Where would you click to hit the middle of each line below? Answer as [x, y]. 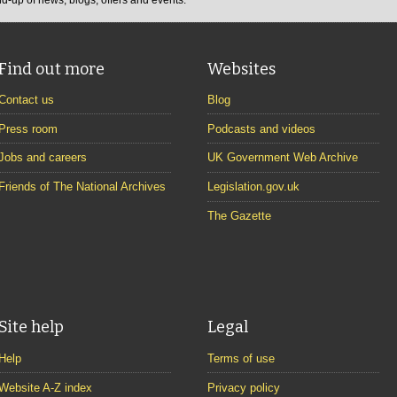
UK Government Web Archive [282, 158]
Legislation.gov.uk [253, 187]
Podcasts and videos [261, 128]
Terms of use [241, 358]
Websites [241, 69]
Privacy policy [243, 387]
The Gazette [239, 215]
